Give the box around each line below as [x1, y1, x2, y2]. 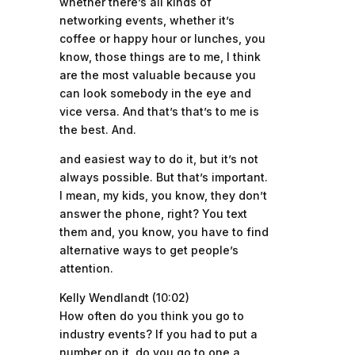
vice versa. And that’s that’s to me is [59, 105, 259, 118]
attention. [59, 261, 113, 275]
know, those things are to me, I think [59, 50, 261, 63]
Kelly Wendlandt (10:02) [59, 291, 189, 304]
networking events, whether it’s [59, 13, 235, 27]
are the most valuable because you [59, 68, 256, 82]
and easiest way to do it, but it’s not [59, 152, 258, 166]
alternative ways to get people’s [59, 243, 239, 257]
